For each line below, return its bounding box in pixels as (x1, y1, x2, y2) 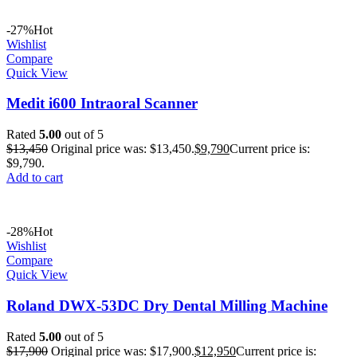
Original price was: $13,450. (51, 142, 194, 156)
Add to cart (6, 171, 63, 185)
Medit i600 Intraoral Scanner (6, 95, 198, 112)
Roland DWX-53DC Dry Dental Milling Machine (6, 296, 328, 314)
